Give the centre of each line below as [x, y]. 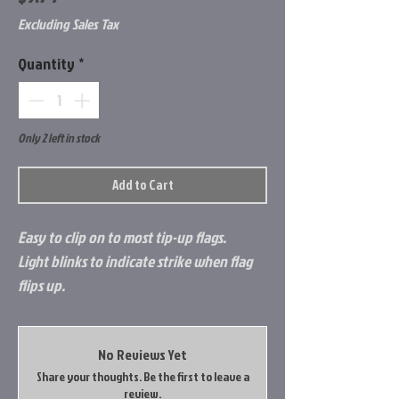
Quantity [46, 64]
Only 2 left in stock [59, 138]
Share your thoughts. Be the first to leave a [142, 377]
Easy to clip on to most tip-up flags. [123, 238]
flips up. [41, 286]
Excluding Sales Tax [68, 24]
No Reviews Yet [142, 355]
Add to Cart [142, 185]
